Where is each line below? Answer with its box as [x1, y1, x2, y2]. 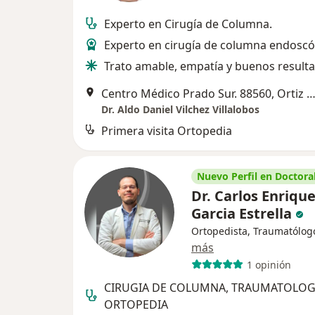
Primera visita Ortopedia [101, 123, 232, 139]
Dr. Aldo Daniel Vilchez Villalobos [101, 103, 259, 117]
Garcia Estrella [191, 204, 295, 224]
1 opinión [246, 257, 291, 271]
